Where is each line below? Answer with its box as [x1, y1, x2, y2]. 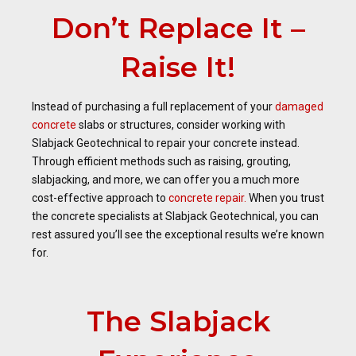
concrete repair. [168, 192, 246, 204]
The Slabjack [86, 304, 270, 339]
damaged [275, 100, 323, 113]
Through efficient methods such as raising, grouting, [32, 155, 291, 168]
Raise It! [121, 50, 235, 84]
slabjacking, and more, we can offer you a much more [32, 173, 300, 186]
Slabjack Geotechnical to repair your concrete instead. [32, 137, 300, 149]
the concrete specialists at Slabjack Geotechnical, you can [32, 210, 319, 222]
